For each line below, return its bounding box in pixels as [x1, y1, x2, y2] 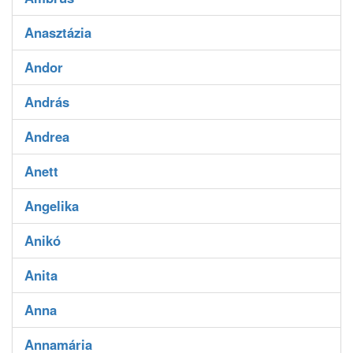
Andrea [24, 127, 69, 147]
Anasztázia [24, 23, 91, 43]
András [24, 92, 69, 112]
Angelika [24, 196, 79, 216]
